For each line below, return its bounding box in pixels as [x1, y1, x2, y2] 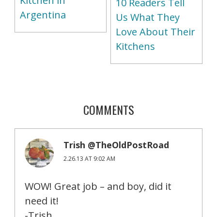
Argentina [20, 8, 66, 22]
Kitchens [115, 39, 155, 53]
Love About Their [115, 25, 195, 38]
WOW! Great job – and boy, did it [25, 179, 171, 193]
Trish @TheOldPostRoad [63, 139, 169, 151]
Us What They [115, 10, 180, 24]
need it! [25, 194, 59, 207]
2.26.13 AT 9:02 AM [63, 154, 115, 163]
